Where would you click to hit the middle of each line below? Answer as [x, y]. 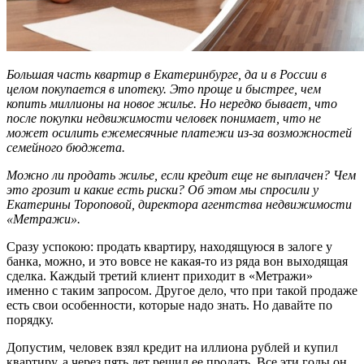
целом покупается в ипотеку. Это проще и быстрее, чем [164, 89]
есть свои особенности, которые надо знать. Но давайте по [169, 305]
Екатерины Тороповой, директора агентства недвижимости [179, 205]
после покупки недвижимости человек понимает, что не [164, 119]
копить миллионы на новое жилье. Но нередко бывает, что [172, 104]
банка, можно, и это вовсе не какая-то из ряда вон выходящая [177, 262]
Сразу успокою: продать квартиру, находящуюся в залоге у [169, 247]
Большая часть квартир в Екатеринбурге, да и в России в [167, 75]
